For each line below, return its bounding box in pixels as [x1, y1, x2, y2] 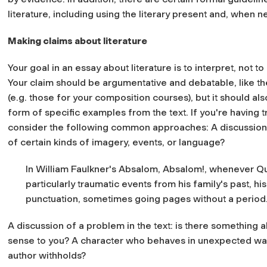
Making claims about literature [8, 35, 147, 46]
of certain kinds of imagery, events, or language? [8, 136, 225, 148]
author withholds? [8, 249, 86, 261]
